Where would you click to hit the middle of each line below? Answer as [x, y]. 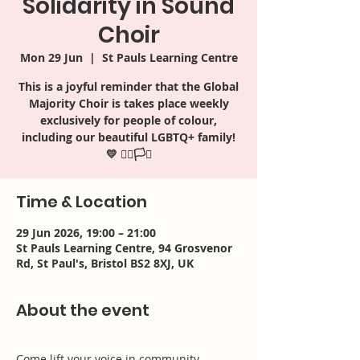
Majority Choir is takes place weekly [129, 103]
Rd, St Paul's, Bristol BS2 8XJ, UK [105, 263]
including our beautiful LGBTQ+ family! [129, 137]
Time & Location [82, 202]
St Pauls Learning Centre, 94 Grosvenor [124, 248]
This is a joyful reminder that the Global [129, 86]
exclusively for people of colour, [129, 120]
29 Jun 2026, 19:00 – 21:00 [86, 233]
